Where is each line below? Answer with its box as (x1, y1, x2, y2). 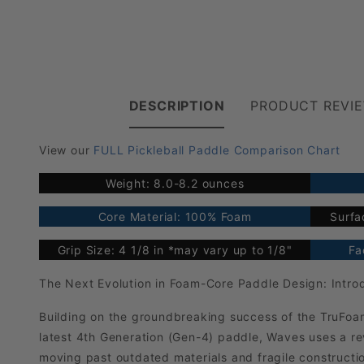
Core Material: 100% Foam (97, 210, 252, 224)
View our (39, 143, 94, 158)
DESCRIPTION (128, 97, 225, 115)
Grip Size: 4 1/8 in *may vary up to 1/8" (57, 243, 292, 258)
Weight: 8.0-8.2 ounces (105, 176, 245, 191)
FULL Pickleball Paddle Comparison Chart (93, 143, 340, 158)
